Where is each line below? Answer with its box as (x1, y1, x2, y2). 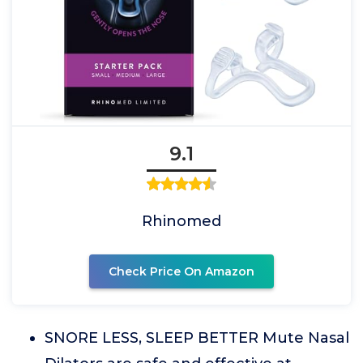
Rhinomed (142, 212, 221, 230)
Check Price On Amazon (109, 264, 254, 279)
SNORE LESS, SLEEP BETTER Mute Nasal (45, 329, 349, 347)
